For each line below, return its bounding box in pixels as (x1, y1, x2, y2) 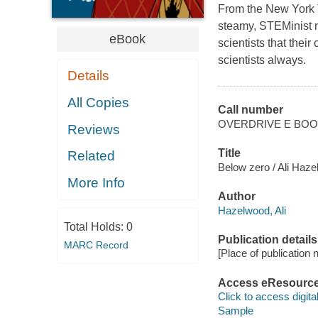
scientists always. (217, 54, 306, 67)
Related (67, 148, 116, 164)
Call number (217, 104, 283, 116)
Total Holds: (63, 220, 126, 233)
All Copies (67, 94, 130, 110)
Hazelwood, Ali (217, 204, 286, 216)
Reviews (67, 121, 121, 137)
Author (217, 190, 256, 203)
